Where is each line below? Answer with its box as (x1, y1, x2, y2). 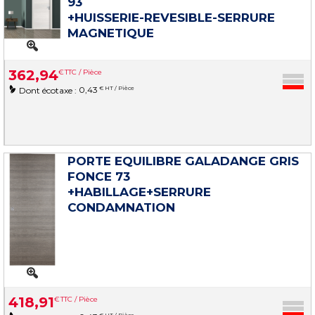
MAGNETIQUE (67, 25, 154, 40)
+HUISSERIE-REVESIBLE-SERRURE (67, 10, 275, 25)
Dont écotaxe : (19, 84, 79, 96)
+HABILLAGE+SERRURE (67, 184, 211, 199)
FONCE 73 (67, 169, 130, 184)
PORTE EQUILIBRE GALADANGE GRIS (67, 153, 299, 168)
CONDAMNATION (67, 200, 175, 214)
